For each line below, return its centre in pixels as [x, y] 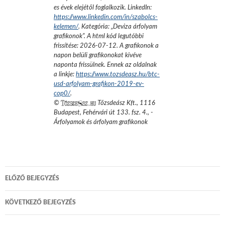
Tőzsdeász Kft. [116, 103]
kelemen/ [66, 27]
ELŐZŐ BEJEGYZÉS [32, 178]
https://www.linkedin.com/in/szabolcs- [106, 17]
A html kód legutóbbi [115, 36]
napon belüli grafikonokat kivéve [98, 55]
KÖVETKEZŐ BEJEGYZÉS [40, 202]
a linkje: [65, 74]
